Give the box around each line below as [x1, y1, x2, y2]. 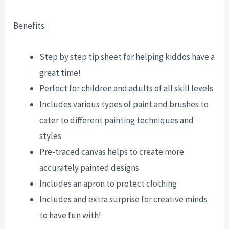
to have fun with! [39, 209, 102, 221]
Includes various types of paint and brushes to [39, 98, 209, 110]
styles [39, 130, 62, 142]
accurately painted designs [39, 162, 140, 173]
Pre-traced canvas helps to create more [39, 146, 185, 157]
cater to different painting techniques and [39, 114, 194, 126]
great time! [39, 66, 81, 78]
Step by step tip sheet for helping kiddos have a [39, 51, 215, 62]
